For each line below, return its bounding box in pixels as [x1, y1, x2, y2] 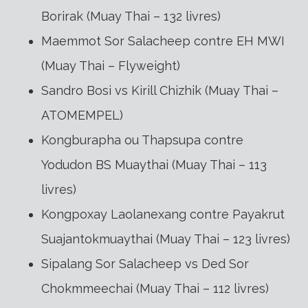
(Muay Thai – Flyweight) [41, 58, 180, 74]
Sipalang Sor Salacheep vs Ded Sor [41, 256, 249, 272]
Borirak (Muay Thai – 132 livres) [41, 9, 221, 24]
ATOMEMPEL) [41, 108, 123, 123]
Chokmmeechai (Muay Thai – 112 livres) [41, 281, 269, 296]
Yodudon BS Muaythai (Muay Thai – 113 [41, 157, 267, 173]
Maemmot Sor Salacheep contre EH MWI [41, 34, 285, 49]
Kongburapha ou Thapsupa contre [41, 133, 243, 148]
